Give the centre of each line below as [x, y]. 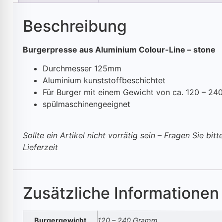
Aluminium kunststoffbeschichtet [104, 81]
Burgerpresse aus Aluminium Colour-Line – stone [119, 49]
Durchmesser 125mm [82, 69]
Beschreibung [75, 26]
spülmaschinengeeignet [87, 104]
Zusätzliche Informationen [121, 193]
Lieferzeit [41, 147]
